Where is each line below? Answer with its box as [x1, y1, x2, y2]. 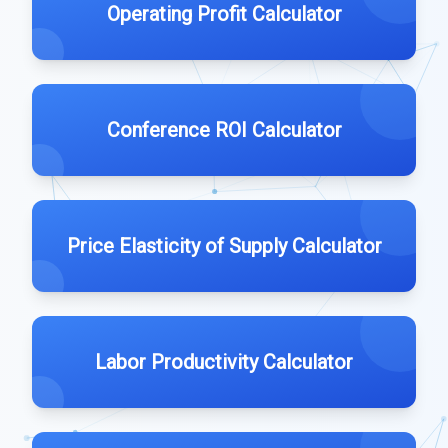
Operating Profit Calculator [106, 2, 342, 26]
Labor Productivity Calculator [95, 350, 353, 374]
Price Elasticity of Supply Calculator [66, 234, 382, 258]
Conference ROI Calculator [106, 118, 342, 142]
